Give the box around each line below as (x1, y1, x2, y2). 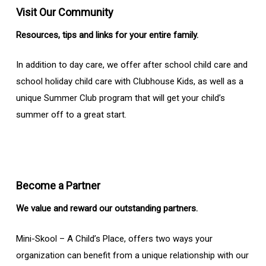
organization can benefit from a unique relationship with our (15, 249, 249, 261)
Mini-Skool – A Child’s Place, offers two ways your (15, 233, 213, 244)
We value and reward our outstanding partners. (15, 203, 198, 214)
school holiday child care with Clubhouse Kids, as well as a (15, 76, 243, 87)
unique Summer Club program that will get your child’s (15, 93, 225, 104)
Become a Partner (15, 179, 100, 192)
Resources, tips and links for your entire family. (15, 29, 198, 40)
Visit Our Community (15, 5, 113, 18)
